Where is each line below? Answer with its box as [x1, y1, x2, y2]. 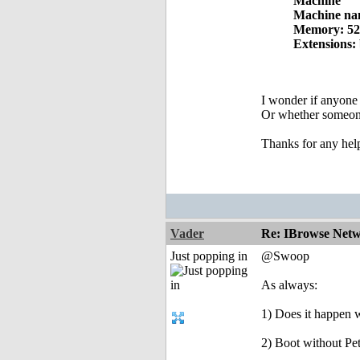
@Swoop [261, 249, 309, 264]
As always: [261, 278, 317, 292]
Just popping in [170, 249, 247, 264]
